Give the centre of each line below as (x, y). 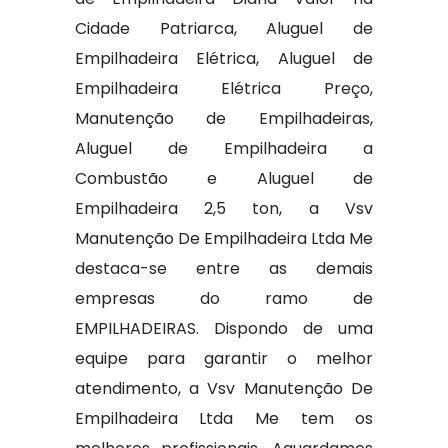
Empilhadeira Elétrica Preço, (224, 88)
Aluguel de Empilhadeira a (224, 148)
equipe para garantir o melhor (224, 358)
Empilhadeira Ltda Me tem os (224, 418)
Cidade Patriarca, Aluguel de (224, 28)
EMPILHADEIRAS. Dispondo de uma (224, 328)
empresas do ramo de (224, 298)
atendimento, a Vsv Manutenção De (224, 388)
